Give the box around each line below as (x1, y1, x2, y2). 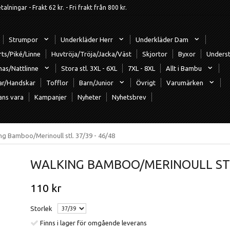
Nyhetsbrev (112, 93, 146, 101)
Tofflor (46, 79, 68, 86)
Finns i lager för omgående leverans (40, 219, 147, 226)
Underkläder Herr (61, 35, 113, 43)
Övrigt (136, 79, 156, 86)
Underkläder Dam (136, 35, 188, 43)
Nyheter (78, 93, 101, 101)
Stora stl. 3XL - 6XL (61, 64, 117, 72)
